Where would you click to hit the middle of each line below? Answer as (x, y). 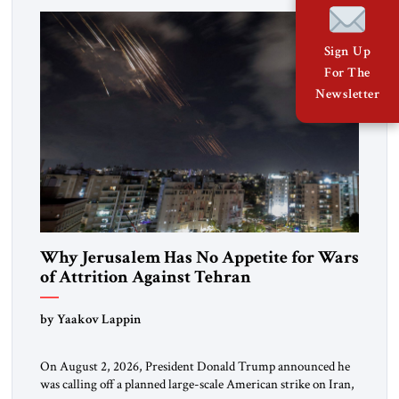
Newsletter (347, 94)
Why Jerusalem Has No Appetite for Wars (199, 257)
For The (347, 73)
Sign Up (347, 52)
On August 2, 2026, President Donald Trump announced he (195, 366)
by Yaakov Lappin (90, 319)
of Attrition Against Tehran (145, 277)
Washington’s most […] (100, 17)
